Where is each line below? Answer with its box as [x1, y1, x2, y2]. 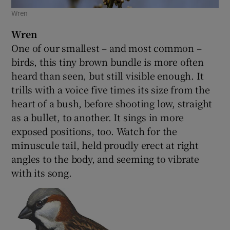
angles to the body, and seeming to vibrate [11, 152, 200, 166]
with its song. [11, 166, 72, 180]
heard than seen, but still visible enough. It [11, 69, 204, 83]
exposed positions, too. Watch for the [11, 124, 178, 138]
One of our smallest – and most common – [11, 41, 202, 55]
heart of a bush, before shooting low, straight [11, 97, 213, 110]
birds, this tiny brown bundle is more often [11, 55, 204, 69]
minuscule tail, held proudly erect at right [11, 138, 199, 152]
